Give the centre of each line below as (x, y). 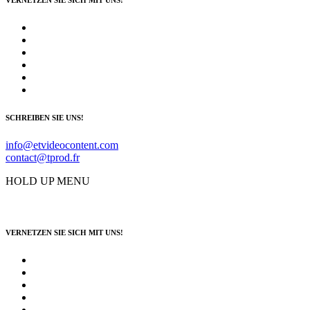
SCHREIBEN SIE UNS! (45, 117)
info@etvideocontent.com (62, 145)
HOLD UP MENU (48, 181)
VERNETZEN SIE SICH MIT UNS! (64, 232)
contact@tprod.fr (43, 157)
